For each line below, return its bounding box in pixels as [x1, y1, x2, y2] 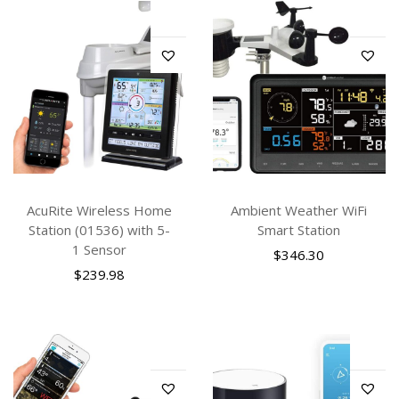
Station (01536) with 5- [28, 221, 171, 240]
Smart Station [257, 221, 341, 240]
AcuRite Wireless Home [27, 201, 173, 220]
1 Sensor [72, 240, 127, 259]
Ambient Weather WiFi [231, 201, 368, 220]
